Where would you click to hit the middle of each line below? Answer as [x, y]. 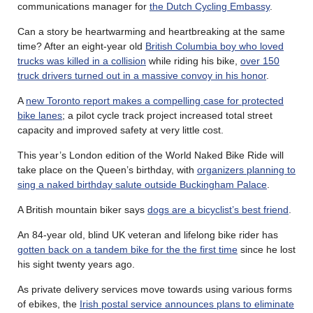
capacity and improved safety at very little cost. [121, 130]
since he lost [267, 249]
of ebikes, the [49, 304]
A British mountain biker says [82, 209]
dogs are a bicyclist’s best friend [218, 209]
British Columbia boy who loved [214, 46]
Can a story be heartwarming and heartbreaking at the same [151, 31]
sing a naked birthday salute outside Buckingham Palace [142, 184]
